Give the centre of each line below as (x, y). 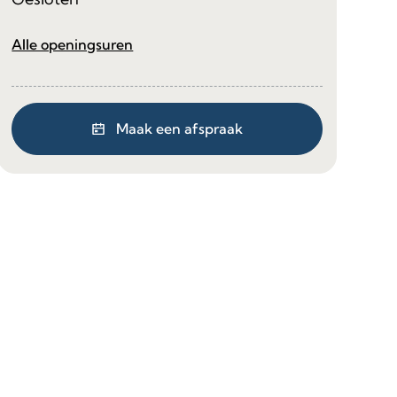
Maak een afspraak (180, 129)
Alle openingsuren (73, 44)
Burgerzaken (177, 43)
